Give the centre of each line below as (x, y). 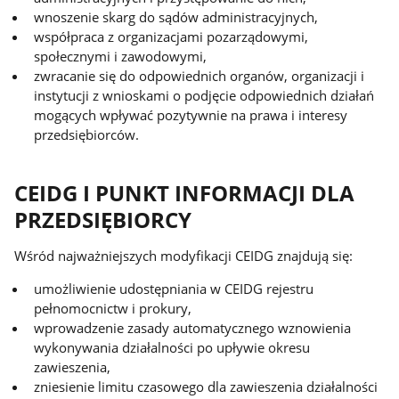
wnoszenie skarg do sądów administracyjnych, (176, 16)
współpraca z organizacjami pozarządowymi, (171, 36)
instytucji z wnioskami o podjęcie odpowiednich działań (204, 95)
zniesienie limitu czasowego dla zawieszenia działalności (206, 387)
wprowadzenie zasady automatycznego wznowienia (193, 328)
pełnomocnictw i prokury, (113, 308)
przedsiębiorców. (87, 134)
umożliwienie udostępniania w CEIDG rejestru (174, 289)
